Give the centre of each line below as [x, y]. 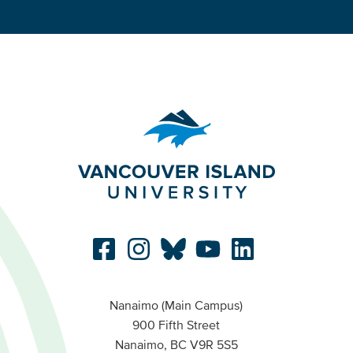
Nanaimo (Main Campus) [176, 305]
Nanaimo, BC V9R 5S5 [176, 344]
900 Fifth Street [176, 324]
